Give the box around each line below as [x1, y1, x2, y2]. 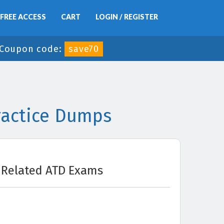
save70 [68, 43, 99, 54]
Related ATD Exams [1, 163, 103, 177]
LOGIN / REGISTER [95, 12, 158, 21]
